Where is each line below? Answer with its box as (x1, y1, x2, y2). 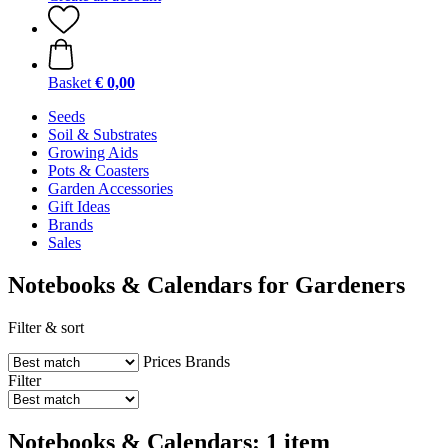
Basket (48, 74, 91, 91)
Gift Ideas (48, 198, 110, 215)
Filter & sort (8, 318, 84, 336)
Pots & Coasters (48, 162, 149, 179)
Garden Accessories (48, 180, 173, 197)
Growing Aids (48, 144, 138, 161)
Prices (143, 352, 181, 370)
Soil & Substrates (48, 126, 157, 143)
